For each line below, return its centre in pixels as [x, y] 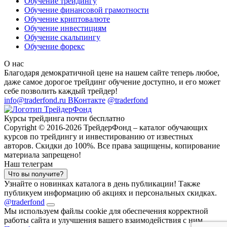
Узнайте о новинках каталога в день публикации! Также [102, 184]
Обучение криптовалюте [67, 19]
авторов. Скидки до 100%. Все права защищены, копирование [112, 146]
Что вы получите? [36, 174]
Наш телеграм [28, 164]
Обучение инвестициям [65, 28]
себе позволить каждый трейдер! [61, 91]
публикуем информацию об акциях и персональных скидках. [110, 193]
